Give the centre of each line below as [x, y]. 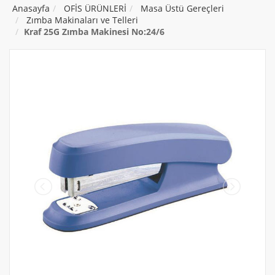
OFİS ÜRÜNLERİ [95, 9]
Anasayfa [31, 9]
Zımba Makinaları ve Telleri [82, 20]
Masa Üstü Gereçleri [182, 9]
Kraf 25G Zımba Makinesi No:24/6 [94, 32]
